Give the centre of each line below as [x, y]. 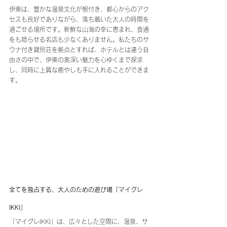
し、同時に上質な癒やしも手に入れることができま [79, 70]
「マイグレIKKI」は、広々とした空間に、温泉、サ [79, 221]
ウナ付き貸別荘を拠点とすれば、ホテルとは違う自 [79, 49]
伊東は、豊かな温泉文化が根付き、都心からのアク [79, 9]
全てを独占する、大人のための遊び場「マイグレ [76, 189]
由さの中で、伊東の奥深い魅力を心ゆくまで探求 [76, 60]
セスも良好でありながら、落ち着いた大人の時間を [79, 19]
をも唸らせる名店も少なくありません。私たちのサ [79, 39]
